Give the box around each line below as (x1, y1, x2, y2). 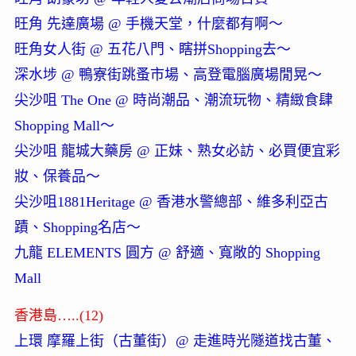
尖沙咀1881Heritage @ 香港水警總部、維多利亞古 (14, 194, 328, 211)
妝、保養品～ (14, 168, 100, 185)
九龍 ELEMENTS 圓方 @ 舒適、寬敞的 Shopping (14, 245, 320, 261)
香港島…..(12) (14, 308, 103, 324)
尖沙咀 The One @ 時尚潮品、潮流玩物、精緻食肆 (14, 92, 333, 109)
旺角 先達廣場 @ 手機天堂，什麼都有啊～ (14, 16, 283, 33)
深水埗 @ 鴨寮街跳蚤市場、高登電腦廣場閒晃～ (14, 67, 322, 83)
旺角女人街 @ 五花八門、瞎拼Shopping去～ (14, 41, 291, 58)
